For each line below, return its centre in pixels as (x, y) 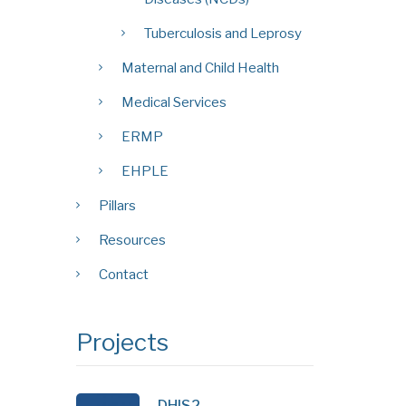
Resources (132, 240)
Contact (123, 274)
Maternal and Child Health (200, 68)
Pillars (117, 205)
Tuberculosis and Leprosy (222, 33)
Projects (122, 342)
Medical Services (174, 102)
